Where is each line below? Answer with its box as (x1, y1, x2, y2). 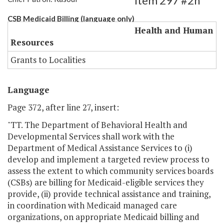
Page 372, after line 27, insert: (7, 101, 119, 113)
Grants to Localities (10, 54, 85, 66)
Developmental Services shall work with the (7, 130, 174, 142)
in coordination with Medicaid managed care (7, 199, 177, 211)
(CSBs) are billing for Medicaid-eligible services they (7, 176, 204, 188)
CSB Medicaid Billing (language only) (7, 14, 134, 23)
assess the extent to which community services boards (7, 165, 213, 177)
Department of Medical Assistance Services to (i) (7, 142, 192, 154)
